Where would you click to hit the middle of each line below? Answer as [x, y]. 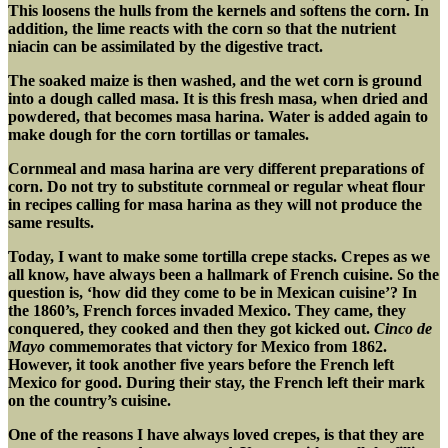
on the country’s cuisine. [89, 400]
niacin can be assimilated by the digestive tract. [165, 46]
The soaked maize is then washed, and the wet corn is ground [215, 80]
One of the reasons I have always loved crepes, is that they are [216, 434]
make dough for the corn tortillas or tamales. [158, 134]
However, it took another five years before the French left [201, 364]
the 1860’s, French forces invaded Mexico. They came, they [207, 310]
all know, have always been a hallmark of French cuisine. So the [223, 274]
